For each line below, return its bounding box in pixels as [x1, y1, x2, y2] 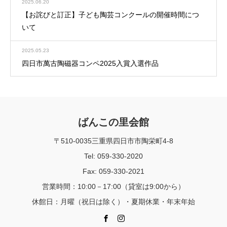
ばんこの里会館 [78, 115, 149, 129]
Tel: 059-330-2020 [84, 152, 143, 160]
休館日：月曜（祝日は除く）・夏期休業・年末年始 [32, 197, 195, 206]
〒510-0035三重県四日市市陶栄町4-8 [54, 136, 173, 145]
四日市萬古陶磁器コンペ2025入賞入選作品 [22, 59, 159, 67]
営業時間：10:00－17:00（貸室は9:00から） [42, 182, 185, 191]
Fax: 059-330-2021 [83, 167, 144, 175]
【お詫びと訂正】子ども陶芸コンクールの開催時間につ [22, 11, 199, 19]
